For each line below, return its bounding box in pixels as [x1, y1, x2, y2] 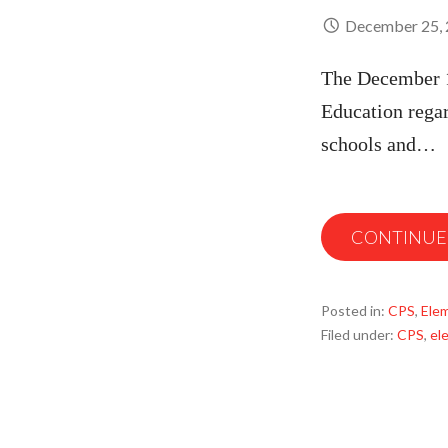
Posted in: [321, 302, 388, 319]
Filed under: [321, 326, 397, 343]
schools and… [321, 133, 436, 155]
